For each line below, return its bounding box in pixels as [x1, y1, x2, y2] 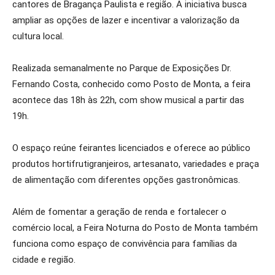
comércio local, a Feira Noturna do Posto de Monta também [12, 222, 258, 233]
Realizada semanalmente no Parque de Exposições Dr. [12, 63, 231, 74]
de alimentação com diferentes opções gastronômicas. [12, 174, 240, 185]
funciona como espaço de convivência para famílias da [12, 238, 237, 249]
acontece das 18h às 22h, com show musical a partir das [12, 95, 244, 106]
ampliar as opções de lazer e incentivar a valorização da [12, 15, 239, 26]
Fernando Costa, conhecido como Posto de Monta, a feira [12, 79, 250, 90]
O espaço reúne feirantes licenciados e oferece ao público [12, 142, 250, 153]
